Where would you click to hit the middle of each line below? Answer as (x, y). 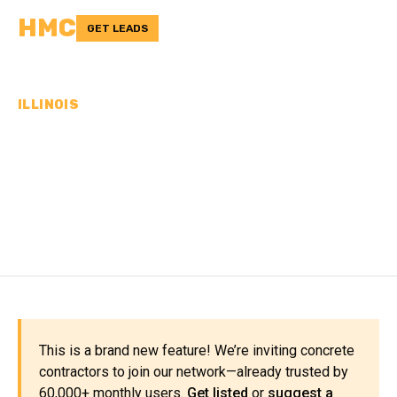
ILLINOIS (49, 105)
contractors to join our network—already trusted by (194, 372)
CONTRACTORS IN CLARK (196, 172)
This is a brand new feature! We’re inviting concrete (197, 350)
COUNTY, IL (97, 203)
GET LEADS (117, 28)
